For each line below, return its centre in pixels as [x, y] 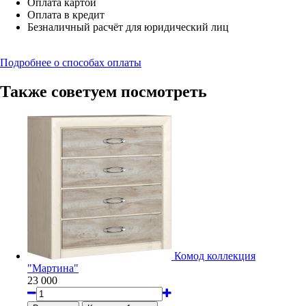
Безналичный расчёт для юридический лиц [128, 27]
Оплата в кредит [66, 15]
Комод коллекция [215, 255]
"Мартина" [53, 268]
